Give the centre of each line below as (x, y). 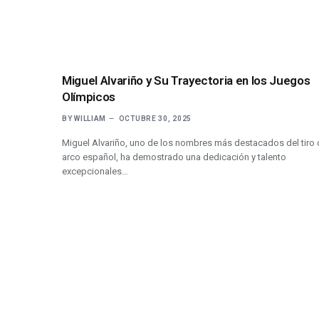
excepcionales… (95, 171)
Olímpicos (89, 96)
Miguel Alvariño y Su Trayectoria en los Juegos (186, 80)
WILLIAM (90, 118)
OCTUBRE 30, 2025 (155, 118)
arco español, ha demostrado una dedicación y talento (174, 157)
